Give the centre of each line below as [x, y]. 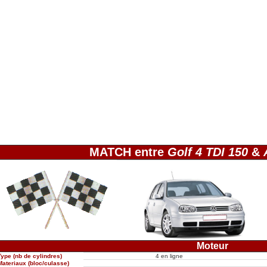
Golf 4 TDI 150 [207, 152]
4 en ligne [169, 256]
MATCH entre [128, 152]
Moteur [212, 246]
